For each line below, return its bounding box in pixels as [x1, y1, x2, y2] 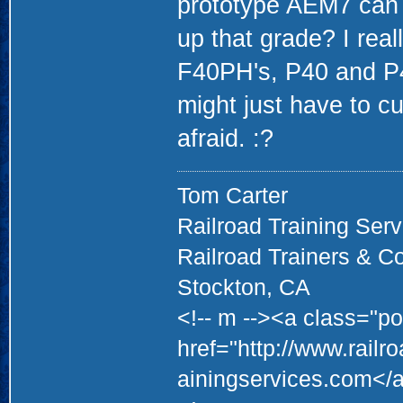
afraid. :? [176, 125, 273, 152]
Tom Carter [176, 184, 288, 208]
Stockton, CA [176, 275, 310, 300]
